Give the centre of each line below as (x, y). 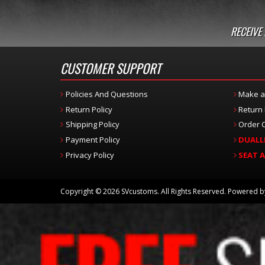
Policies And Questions (106, 94)
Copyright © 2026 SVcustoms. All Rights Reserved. (143, 192)
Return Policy (89, 109)
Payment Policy (93, 140)
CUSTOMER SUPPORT (111, 68)
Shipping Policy (92, 125)
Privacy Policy (90, 155)
